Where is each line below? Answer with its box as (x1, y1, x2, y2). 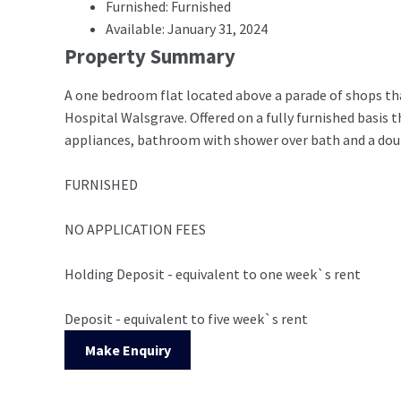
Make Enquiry (84, 340, 171, 359)
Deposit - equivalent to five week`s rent (64, 309, 308, 328)
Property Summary (64, 44, 235, 70)
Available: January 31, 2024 (106, 20, 268, 38)
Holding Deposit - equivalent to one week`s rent (64, 264, 361, 283)
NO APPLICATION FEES (64, 219, 206, 238)
